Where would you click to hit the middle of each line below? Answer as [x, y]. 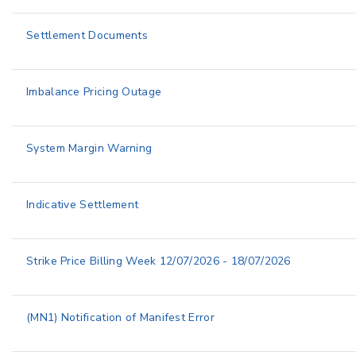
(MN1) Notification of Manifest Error [120, 317]
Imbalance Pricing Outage [94, 92]
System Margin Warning [89, 148]
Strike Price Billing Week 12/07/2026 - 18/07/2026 [159, 261]
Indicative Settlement [83, 205]
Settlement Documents [87, 35]
